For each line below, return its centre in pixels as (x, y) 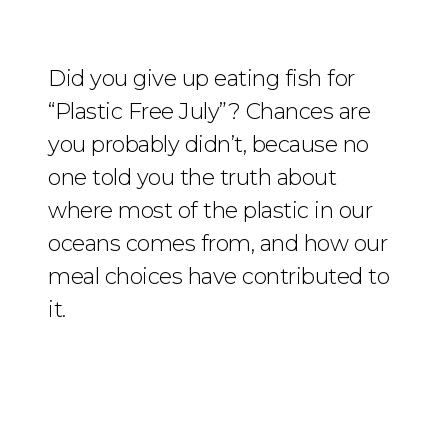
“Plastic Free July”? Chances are (209, 112)
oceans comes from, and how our (217, 244)
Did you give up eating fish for (201, 79)
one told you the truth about (192, 178)
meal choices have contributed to (218, 277)
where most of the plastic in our (210, 211)
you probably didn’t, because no (208, 145)
